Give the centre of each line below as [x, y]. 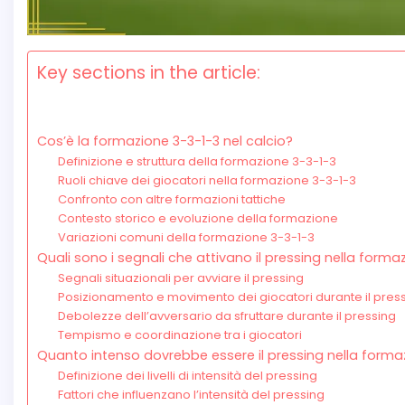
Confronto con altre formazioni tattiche [171, 200]
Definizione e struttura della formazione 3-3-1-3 [197, 162]
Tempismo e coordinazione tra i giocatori [179, 335]
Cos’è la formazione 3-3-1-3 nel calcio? [165, 141]
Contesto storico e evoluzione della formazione [198, 219]
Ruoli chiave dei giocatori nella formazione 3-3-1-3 [207, 181]
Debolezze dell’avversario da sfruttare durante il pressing [226, 316]
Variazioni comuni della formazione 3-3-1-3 [186, 238]
